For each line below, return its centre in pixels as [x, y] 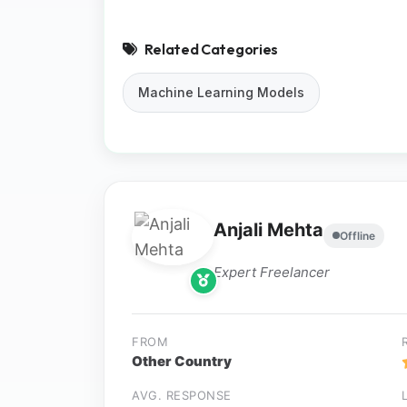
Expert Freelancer [272, 273]
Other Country [182, 362]
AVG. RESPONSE [182, 396]
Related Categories [211, 50]
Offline [357, 235]
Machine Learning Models [221, 93]
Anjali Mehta [268, 230]
